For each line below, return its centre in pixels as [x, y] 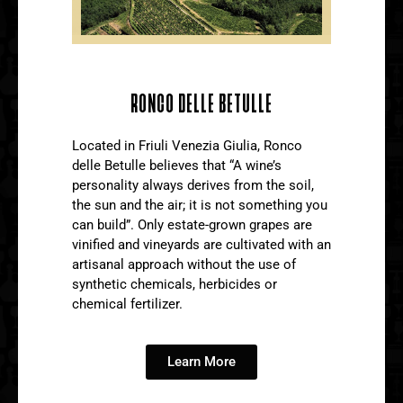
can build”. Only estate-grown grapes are [192, 224]
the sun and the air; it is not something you [200, 205]
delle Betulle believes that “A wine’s [177, 165]
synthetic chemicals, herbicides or [175, 284]
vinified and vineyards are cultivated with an [201, 244]
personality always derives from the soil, [193, 185]
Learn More [201, 362]
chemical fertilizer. [127, 304]
